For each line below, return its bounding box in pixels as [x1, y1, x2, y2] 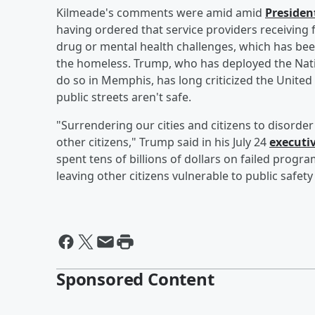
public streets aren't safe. [56, 89, 191, 105]
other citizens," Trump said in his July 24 [56, 134, 269, 150]
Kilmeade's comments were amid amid [56, 4, 265, 20]
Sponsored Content [56, 266, 214, 290]
